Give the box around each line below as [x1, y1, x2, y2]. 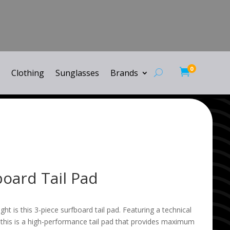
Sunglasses [55, 67, 99, 79]
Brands [110, 67, 138, 79]
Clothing [11, 67, 44, 79]
